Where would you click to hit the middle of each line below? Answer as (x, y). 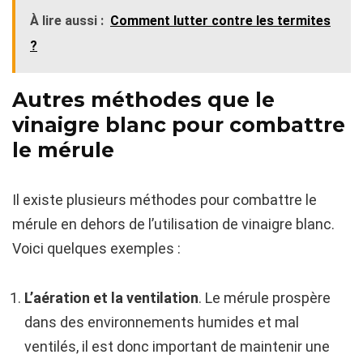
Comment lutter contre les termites (220, 21)
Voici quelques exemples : (96, 249)
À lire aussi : (67, 21)
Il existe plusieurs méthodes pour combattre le (164, 200)
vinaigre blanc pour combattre (179, 125)
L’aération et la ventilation (111, 298)
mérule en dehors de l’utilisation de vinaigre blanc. (173, 224)
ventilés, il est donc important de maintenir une (177, 347)
